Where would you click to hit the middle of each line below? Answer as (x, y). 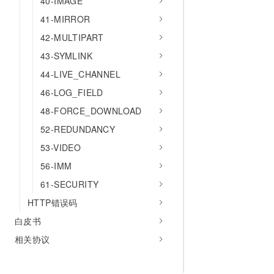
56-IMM (56, 166)
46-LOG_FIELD (72, 92)
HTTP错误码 (53, 202)
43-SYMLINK (66, 56)
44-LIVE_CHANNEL (80, 74)
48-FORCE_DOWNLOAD (91, 111)
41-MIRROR (65, 19)
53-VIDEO (61, 147)
